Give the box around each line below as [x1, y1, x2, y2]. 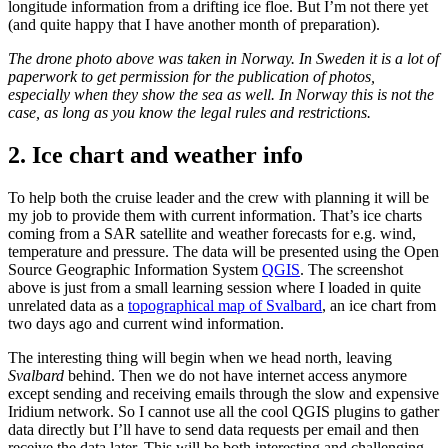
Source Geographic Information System [8, 261, 262, 279]
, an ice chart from [322, 297, 436, 315]
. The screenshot [300, 261, 403, 279]
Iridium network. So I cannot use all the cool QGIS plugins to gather [8, 403, 439, 421]
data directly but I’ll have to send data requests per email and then [8, 421, 419, 439]
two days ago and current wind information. [8, 315, 284, 333]
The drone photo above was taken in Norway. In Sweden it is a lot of [8, 50, 439, 68]
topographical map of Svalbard [128, 297, 322, 315]
